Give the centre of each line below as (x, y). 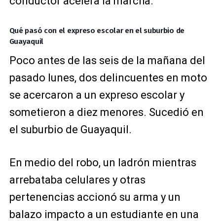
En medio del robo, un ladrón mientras (103, 163)
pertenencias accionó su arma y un (95, 197)
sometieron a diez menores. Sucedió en (106, 112)
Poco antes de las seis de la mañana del (107, 60)
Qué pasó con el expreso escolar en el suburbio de (97, 31)
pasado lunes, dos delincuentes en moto (108, 78)
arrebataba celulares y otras (77, 180)
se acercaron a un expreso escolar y (97, 95)
